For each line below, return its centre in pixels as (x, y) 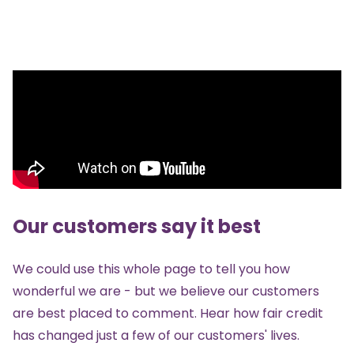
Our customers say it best (137, 227)
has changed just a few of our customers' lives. (156, 336)
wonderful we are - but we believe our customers (166, 292)
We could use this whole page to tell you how (151, 269)
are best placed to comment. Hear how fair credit (168, 314)
